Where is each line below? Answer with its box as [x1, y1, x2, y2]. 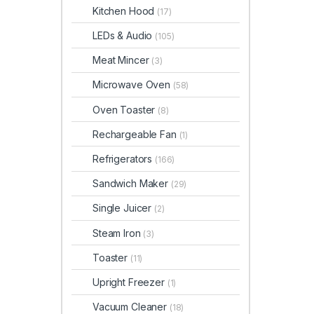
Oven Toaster [93, 103, 158, 116]
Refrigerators [93, 152, 156, 165]
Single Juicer [93, 202, 155, 214]
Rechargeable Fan [93, 128, 179, 140]
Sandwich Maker [93, 177, 171, 190]
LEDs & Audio [93, 29, 156, 42]
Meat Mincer [93, 54, 152, 67]
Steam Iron [93, 226, 144, 239]
